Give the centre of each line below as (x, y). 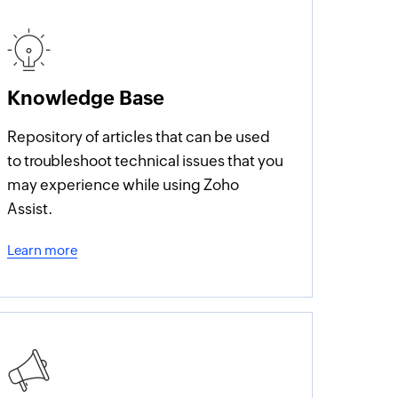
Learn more (43, 250)
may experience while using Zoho (123, 185)
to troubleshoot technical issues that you (146, 161)
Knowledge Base (86, 98)
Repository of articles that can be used (139, 137)
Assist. (31, 209)
